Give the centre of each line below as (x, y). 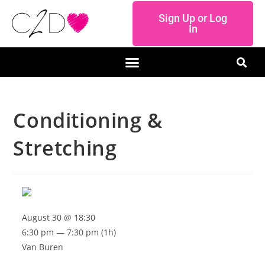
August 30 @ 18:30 (59, 217)
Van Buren (43, 247)
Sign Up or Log (193, 18)
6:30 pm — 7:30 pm (61, 232)
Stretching (65, 148)
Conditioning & (88, 120)
